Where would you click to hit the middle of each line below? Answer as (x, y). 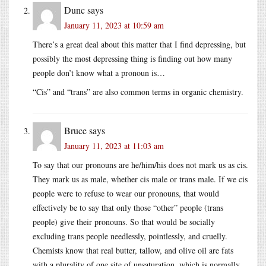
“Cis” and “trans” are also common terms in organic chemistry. (138, 91)
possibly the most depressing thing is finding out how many (132, 58)
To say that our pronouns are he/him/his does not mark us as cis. (140, 164)
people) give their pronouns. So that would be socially (124, 221)
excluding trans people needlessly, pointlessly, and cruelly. (130, 236)
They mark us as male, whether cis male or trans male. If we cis (140, 179)
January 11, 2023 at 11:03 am (114, 145)
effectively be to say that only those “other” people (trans (128, 207)
